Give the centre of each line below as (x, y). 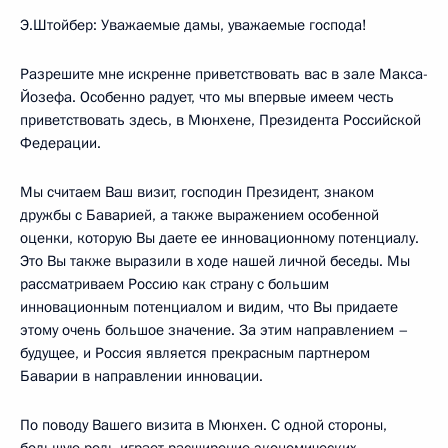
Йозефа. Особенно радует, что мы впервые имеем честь (207, 97)
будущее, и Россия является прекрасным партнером (195, 353)
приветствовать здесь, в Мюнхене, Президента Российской (220, 120)
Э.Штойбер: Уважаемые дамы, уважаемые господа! (193, 25)
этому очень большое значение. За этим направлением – (214, 330)
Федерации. (60, 143)
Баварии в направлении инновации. (141, 376)
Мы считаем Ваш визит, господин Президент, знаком (197, 192)
